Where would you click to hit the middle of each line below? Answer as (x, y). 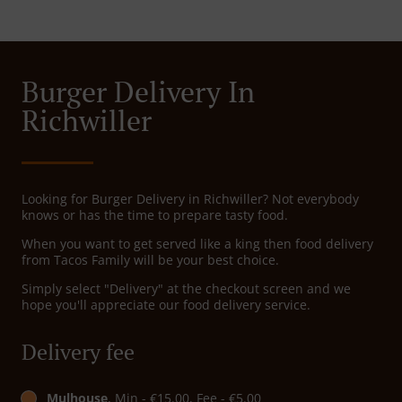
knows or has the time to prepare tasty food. (155, 215)
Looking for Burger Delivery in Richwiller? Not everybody (190, 199)
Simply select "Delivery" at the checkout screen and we (186, 289)
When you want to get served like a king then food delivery (197, 244)
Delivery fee (78, 352)
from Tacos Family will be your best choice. (150, 260)
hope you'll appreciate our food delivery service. (166, 305)
